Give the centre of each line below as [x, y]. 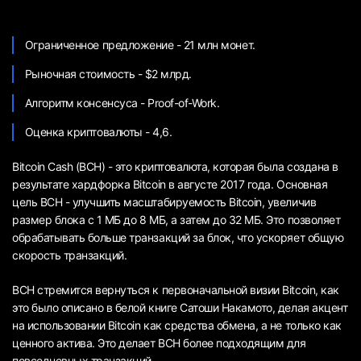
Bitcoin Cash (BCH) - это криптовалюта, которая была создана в [175, 166]
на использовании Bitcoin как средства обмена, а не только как [177, 325]
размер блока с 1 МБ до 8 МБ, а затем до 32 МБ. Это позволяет [176, 219]
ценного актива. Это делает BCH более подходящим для [159, 342]
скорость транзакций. [70, 255]
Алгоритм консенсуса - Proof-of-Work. [122, 102]
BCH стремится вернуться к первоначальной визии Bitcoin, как [176, 289]
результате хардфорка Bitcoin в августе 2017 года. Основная [170, 184]
